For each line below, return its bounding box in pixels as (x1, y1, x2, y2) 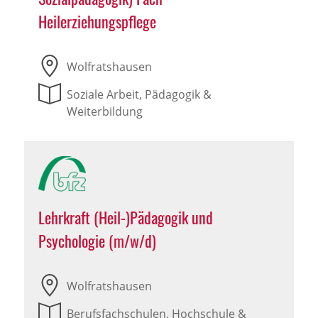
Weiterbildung (66, 104, 143, 120)
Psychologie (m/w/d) (38, 229, 156, 253)
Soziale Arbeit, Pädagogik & (66, 87, 212, 103)
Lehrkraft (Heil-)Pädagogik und (38, 206, 213, 229)
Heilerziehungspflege (38, 10, 156, 33)
